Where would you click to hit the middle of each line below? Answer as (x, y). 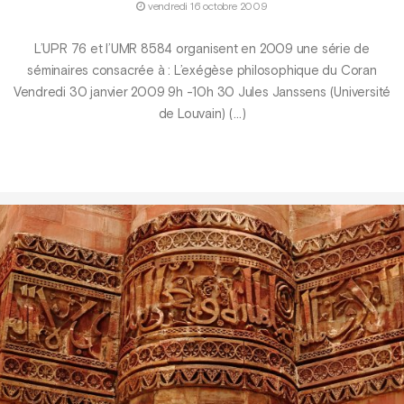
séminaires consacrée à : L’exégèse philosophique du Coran (202, 72)
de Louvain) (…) (202, 115)
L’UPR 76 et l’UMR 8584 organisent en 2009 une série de (202, 50)
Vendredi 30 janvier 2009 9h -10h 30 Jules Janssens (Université (202, 93)
